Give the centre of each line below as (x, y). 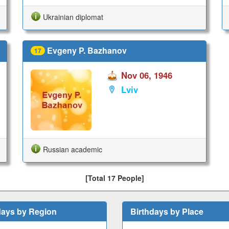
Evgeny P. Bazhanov (87, 50)
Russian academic (73, 150)
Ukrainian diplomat (73, 17)
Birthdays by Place (167, 212)
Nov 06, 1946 (147, 75)
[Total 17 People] (114, 178)
